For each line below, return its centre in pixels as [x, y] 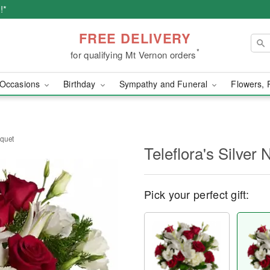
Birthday [81, 84]
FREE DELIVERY [135, 38]
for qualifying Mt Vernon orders [133, 54]
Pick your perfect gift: [196, 194]
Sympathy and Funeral [165, 84]
